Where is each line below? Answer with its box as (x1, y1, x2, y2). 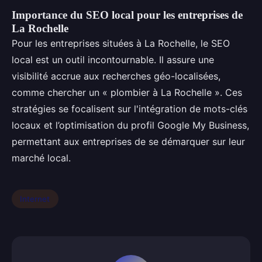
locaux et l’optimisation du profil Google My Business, (12, 119, 249, 131)
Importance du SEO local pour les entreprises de (12, 9, 243, 21)
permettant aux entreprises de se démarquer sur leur (12, 136, 245, 147)
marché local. (12, 152, 71, 164)
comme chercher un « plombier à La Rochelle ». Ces (12, 87, 242, 98)
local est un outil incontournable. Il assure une (12, 54, 214, 65)
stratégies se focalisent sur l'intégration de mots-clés (12, 103, 247, 115)
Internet (20, 194, 50, 204)
